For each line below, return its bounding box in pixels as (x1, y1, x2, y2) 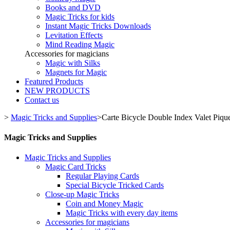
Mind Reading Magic (45, 40, 114, 49)
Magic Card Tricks (45, 162, 106, 171)
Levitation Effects (45, 30, 103, 40)
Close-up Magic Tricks (45, 190, 119, 199)
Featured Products (25, 76, 83, 86)
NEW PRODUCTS (25, 86, 90, 95)
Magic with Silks (45, 58, 100, 67)
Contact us (25, 95, 59, 104)
